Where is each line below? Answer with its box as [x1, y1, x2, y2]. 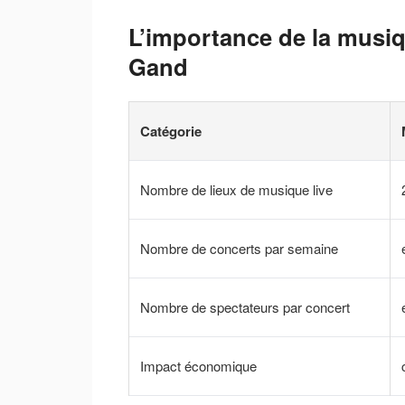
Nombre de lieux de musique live [140, 180, 333, 200]
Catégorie [140, 121, 202, 142]
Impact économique [140, 356, 257, 376]
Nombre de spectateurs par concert [140, 297, 350, 317]
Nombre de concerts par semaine [140, 239, 338, 259]
